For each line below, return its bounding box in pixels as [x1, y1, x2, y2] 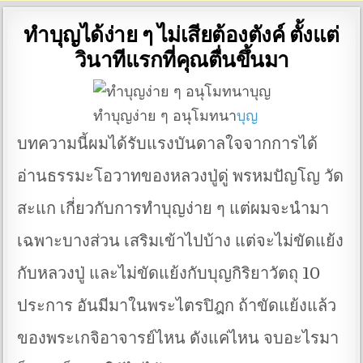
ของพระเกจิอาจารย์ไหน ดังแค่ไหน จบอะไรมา [17, 329, 340, 348]
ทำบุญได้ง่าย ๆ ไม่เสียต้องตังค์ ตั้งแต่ [23, 19, 340, 48]
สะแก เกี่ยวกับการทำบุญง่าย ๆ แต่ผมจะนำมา [17, 199, 330, 218]
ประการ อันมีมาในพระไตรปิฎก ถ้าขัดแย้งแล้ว [17, 297, 337, 315]
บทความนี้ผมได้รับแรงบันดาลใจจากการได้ [17, 135, 318, 153]
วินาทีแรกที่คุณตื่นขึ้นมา [74, 45, 289, 73]
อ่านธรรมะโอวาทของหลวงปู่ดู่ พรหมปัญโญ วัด [17, 167, 344, 186]
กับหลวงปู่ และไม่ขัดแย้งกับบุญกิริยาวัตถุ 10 [17, 264, 321, 283]
